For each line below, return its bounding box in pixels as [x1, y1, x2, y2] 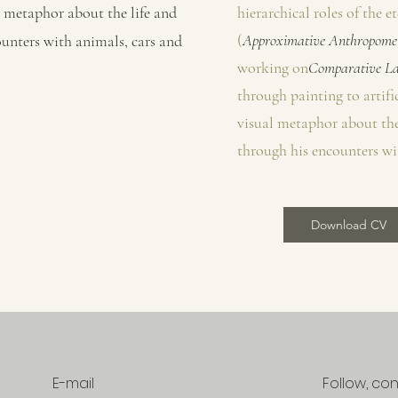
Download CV [310, 217, 386, 233]
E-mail [52, 373, 94, 394]
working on [237, 58, 308, 77]
